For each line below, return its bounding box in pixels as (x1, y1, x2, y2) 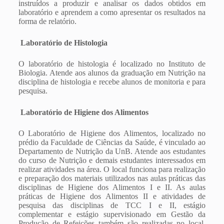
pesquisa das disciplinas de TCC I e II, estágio (18, 201, 206, 209)
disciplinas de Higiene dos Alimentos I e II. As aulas (18, 183, 206, 191)
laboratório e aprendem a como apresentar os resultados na (18, 8, 206, 16)
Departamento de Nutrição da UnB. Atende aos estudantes (18, 147, 206, 155)
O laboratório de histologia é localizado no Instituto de (18, 59, 206, 68)
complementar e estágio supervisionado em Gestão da (18, 210, 206, 218)
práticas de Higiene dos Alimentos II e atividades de (18, 192, 206, 200)
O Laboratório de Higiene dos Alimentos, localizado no (18, 129, 206, 137)
